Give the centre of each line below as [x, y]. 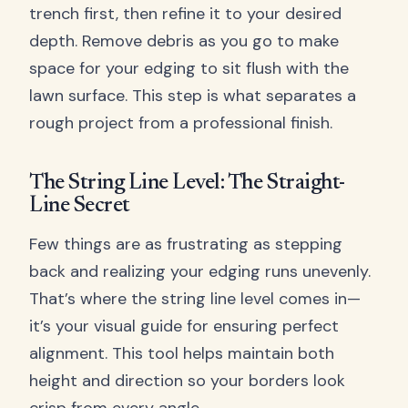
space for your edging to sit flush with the [189, 69]
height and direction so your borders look [187, 381]
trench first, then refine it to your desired [185, 14]
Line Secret [80, 205]
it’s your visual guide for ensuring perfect [184, 326]
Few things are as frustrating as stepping [186, 245]
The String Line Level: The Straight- [187, 183]
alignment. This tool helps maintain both [182, 354]
